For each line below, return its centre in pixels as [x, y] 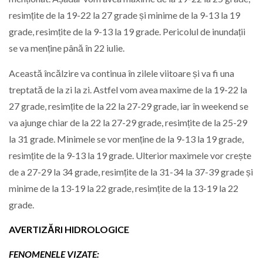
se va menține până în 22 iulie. [67, 48]
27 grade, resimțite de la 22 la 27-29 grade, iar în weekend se [129, 106]
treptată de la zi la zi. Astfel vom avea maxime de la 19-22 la [128, 89]
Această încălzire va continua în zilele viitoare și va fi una [122, 73]
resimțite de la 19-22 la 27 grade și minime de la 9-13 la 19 [124, 15]
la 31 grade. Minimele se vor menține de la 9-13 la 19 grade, [126, 139]
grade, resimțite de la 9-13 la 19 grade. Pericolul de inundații [127, 32]
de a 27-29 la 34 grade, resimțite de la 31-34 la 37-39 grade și [131, 171]
